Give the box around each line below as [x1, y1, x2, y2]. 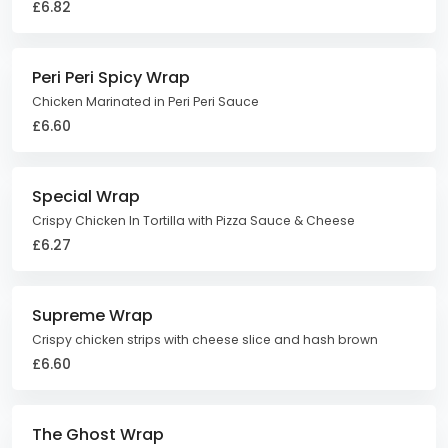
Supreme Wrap [32, 304, 153, 327]
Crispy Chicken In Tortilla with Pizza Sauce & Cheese [32, 212, 355, 229]
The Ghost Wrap [32, 423, 164, 446]
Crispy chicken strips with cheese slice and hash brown [32, 331, 378, 348]
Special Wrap [32, 185, 140, 208]
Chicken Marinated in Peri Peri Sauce [32, 93, 259, 110]
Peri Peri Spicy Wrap [32, 66, 190, 89]
